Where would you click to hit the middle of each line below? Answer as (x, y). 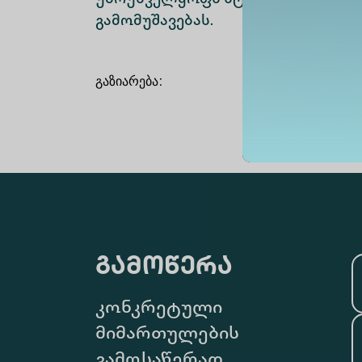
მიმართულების (167, 335)
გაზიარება (127, 82)
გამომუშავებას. (156, 21)
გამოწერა (164, 268)
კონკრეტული (159, 309)
